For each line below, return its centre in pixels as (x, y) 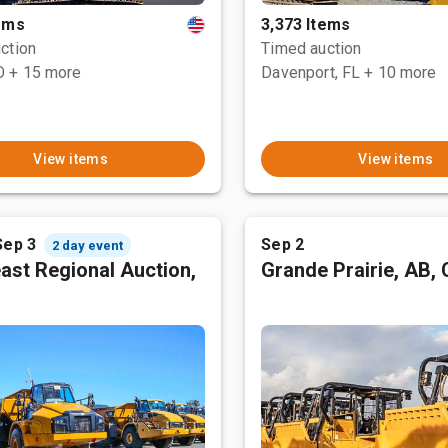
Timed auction (311, 48)
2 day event (87, 245)
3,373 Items (305, 24)
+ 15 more (45, 72)
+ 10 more (400, 72)
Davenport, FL (311, 72)
